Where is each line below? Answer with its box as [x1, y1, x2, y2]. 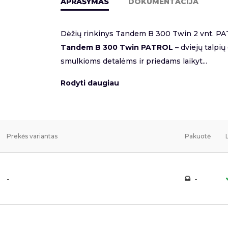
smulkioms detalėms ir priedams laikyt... [61, 56, 207, 66]
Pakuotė [185, 132, 211, 140]
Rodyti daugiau [61, 78, 119, 88]
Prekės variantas [7, 132, 58, 140]
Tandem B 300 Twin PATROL [61, 43, 173, 52]
